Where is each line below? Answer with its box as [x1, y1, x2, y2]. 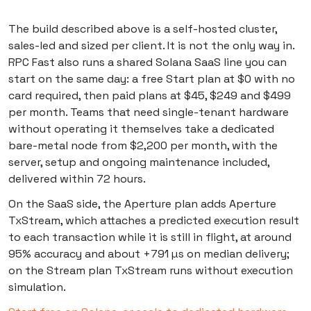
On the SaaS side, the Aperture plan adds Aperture [8, 196, 276, 212]
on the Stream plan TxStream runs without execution [8, 263, 293, 278]
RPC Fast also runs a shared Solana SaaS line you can [8, 55, 287, 70]
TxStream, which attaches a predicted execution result [8, 213, 299, 228]
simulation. [8, 280, 66, 295]
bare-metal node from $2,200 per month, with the [8, 138, 278, 153]
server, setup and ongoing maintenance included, [8, 155, 269, 170]
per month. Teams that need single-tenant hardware [8, 105, 289, 120]
